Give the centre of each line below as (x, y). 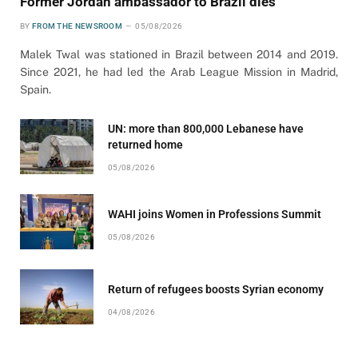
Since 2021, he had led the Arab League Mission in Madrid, (179, 72)
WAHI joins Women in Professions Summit (215, 215)
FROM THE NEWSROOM (77, 26)
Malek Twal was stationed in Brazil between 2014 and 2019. (179, 55)
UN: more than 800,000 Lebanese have (206, 129)
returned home (145, 145)
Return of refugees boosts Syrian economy (216, 290)
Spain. (36, 90)
